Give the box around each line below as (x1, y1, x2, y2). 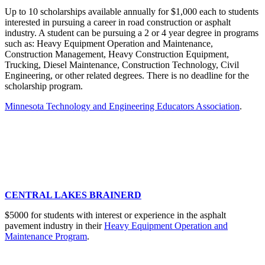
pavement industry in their (5, 221, 104, 231)
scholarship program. (5, 81, 85, 92)
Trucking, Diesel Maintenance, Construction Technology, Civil (5, 60, 239, 70)
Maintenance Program (5, 231, 87, 242)
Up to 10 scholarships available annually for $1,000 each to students (5, 7, 258, 17)
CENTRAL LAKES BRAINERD (5, 190, 141, 201)
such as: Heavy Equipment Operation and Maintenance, (5, 38, 213, 49)
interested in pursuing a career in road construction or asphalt (5, 17, 231, 28)
